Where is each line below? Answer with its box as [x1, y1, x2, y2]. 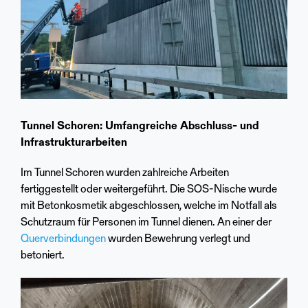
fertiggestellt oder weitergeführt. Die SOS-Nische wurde [21, 184, 277, 196]
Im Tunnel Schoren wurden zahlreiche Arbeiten [21, 168, 229, 179]
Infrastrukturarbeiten [21, 137, 127, 149]
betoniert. [21, 250, 65, 262]
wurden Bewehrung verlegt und [106, 234, 250, 245]
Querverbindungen [21, 234, 106, 245]
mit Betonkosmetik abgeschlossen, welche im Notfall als [21, 201, 277, 212]
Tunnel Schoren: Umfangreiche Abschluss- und [21, 121, 259, 133]
